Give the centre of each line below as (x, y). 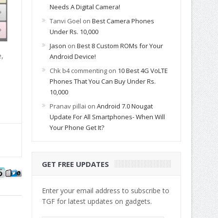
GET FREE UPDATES (75, 164)
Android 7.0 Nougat (125, 106)
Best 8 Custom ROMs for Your (120, 45)
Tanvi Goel (65, 21)
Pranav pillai (68, 106)
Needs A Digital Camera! (85, 7)
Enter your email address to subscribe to (105, 190)
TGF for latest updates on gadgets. (97, 201)
